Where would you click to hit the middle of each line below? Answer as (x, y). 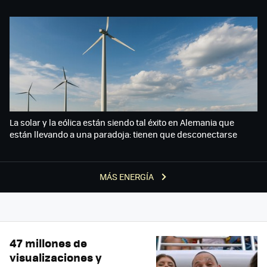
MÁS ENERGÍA (128, 176)
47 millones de (48, 243)
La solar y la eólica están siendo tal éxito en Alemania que (122, 122)
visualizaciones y (56, 257)
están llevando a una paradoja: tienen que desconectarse (123, 134)
